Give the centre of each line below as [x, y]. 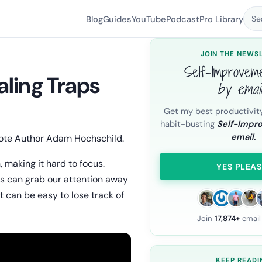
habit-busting [189, 124]
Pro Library [221, 19]
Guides [117, 19]
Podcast [182, 19]
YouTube [149, 19]
